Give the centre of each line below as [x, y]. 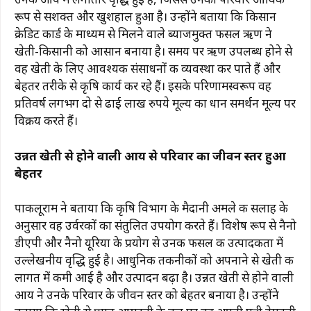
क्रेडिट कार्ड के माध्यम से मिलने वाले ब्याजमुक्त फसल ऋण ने [143, 34]
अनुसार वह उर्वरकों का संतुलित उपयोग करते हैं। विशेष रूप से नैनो [155, 225]
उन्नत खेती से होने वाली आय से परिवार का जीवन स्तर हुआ [150, 155]
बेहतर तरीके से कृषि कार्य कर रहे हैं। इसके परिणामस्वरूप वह [143, 86]
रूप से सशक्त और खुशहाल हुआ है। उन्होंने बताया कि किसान [145, 16]
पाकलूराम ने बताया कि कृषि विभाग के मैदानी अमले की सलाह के [151, 208]
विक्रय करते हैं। [46, 120]
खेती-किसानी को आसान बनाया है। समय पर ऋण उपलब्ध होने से [153, 51]
